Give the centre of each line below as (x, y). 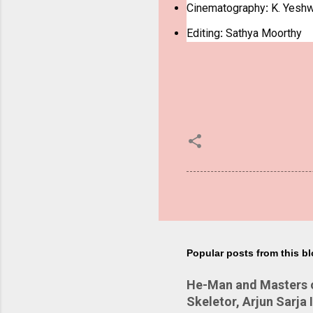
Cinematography (226, 8)
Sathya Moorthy (262, 34)
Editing (203, 34)
